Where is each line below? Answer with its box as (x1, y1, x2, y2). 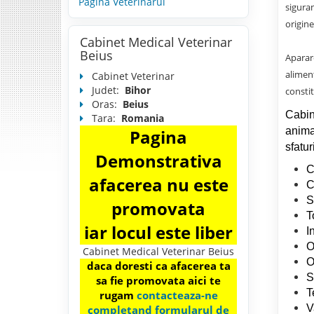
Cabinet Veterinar (83, 69, 175, 83)
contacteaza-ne (136, 288, 218, 303)
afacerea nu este (88, 173, 228, 197)
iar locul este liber (84, 221, 233, 245)
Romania (121, 111, 164, 125)
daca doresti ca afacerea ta (86, 259, 231, 273)
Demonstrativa (95, 149, 222, 173)
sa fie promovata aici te (96, 273, 221, 288)
